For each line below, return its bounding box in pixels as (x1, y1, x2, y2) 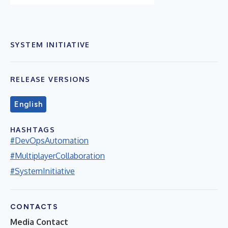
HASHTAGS (10, 125, 55, 134)
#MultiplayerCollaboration (10, 150, 105, 161)
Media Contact (10, 216, 68, 227)
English (14, 99, 43, 109)
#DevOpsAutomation (10, 135, 89, 146)
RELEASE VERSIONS (10, 74, 91, 83)
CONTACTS (10, 202, 59, 211)
